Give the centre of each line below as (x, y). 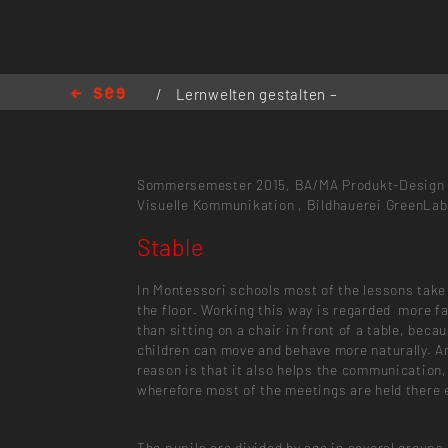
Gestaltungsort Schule (227, 117)
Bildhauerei (344, 204)
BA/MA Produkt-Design (369, 184)
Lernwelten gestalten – (257, 93)
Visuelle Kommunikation (215, 204)
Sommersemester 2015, (213, 184)
